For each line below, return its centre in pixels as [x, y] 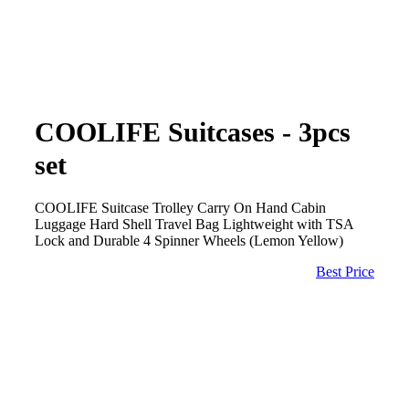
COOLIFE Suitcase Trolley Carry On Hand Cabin [180, 207]
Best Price [345, 271]
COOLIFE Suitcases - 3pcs [193, 131]
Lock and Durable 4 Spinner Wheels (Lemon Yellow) [189, 240]
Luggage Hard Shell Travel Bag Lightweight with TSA [194, 224]
